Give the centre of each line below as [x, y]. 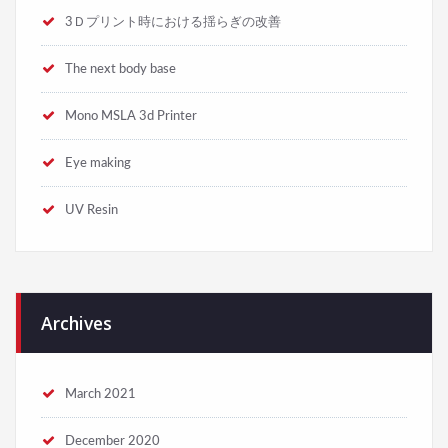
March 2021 [100, 410]
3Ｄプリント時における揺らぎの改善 [173, 38]
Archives [76, 339]
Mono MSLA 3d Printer [131, 132]
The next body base [120, 85]
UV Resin [91, 226]
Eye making [98, 179]
